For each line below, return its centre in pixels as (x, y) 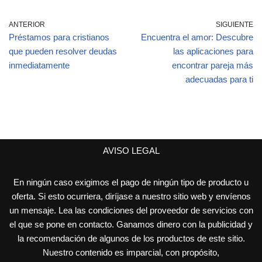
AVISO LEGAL (131, 151)
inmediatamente (39, 65)
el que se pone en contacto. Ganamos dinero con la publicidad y (131, 224)
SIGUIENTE (235, 25)
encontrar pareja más (213, 65)
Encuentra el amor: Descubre (197, 37)
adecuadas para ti (219, 79)
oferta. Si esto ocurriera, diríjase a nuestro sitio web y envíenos (131, 196)
